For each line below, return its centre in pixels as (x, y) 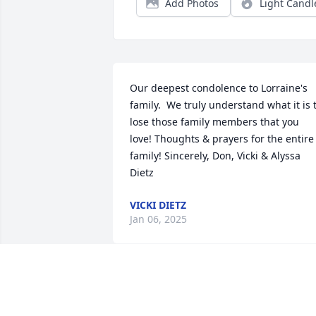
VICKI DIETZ (158, 205)
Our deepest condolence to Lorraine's (219, 88)
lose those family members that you (214, 122)
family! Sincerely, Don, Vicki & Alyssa (215, 156)
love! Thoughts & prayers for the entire (222, 139)
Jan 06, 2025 (158, 219)
